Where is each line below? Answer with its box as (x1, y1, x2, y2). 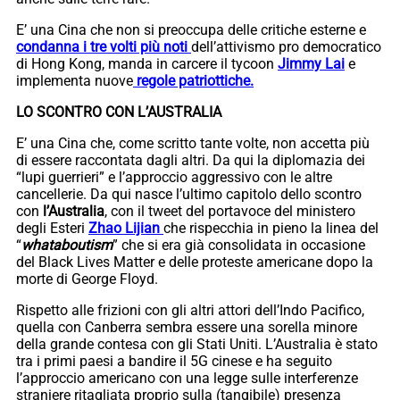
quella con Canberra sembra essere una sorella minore (16, 318, 357, 336)
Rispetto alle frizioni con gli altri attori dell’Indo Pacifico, (16, 301, 364, 319)
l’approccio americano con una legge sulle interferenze (16, 369, 358, 387)
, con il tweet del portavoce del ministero (104, 202, 355, 220)
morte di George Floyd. (16, 270, 162, 287)
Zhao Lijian (88, 219, 163, 237)
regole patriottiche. (133, 71, 254, 89)
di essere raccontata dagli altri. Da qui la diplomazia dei (16, 151, 365, 169)
